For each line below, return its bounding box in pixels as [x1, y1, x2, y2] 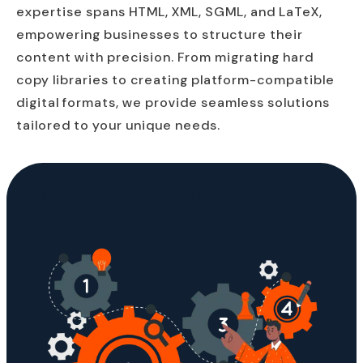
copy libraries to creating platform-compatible [16, 70, 335, 88]
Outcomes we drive [28, 177, 246, 209]
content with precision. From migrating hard [16, 48, 314, 66]
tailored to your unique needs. [16, 116, 220, 134]
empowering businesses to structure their [16, 25, 303, 43]
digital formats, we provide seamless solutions [16, 93, 330, 111]
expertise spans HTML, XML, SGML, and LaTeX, [16, 2, 322, 20]
